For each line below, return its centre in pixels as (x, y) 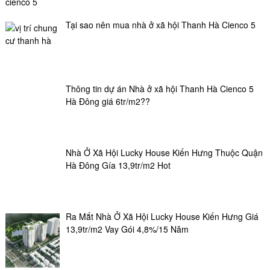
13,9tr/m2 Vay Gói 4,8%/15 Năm (127, 229)
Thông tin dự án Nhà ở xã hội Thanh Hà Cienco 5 (159, 88)
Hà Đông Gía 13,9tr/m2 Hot (118, 165)
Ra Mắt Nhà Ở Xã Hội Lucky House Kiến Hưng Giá (162, 216)
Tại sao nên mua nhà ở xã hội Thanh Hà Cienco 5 (160, 24)
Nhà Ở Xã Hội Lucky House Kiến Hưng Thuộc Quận (164, 152)
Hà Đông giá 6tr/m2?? (108, 101)
